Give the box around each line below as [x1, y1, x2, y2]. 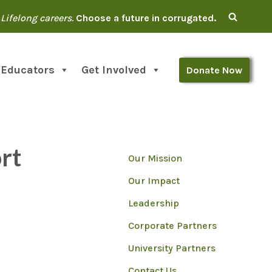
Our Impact [128, 174, 180, 186]
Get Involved [81, 63, 146, 77]
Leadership [128, 197, 179, 209]
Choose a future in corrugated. [76, 12, 216, 24]
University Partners [128, 242, 216, 254]
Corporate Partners [128, 219, 217, 231]
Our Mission [128, 152, 182, 164]
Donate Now [186, 64, 242, 76]
